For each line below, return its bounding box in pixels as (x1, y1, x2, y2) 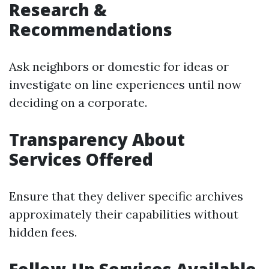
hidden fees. (9, 225, 77, 240)
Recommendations (9, 18, 172, 41)
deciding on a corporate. (9, 95, 147, 110)
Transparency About (9, 128, 185, 151)
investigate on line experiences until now (9, 77, 241, 92)
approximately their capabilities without (9, 207, 238, 222)
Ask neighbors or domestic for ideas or (9, 59, 229, 74)
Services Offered (9, 148, 153, 171)
